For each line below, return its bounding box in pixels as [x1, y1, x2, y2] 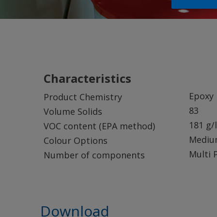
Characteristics [44, 70, 131, 86]
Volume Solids [44, 106, 102, 117]
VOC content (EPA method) [44, 120, 155, 132]
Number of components [44, 149, 145, 161]
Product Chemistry [44, 91, 122, 103]
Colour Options [44, 135, 108, 146]
